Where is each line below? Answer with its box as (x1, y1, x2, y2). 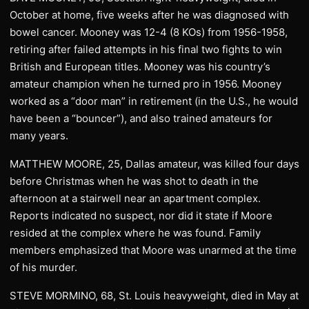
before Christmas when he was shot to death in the (10, 174, 259, 188)
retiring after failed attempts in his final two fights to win (10, 42, 282, 56)
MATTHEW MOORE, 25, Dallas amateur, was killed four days (10, 157, 299, 170)
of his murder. (10, 260, 77, 274)
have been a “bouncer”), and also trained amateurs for (10, 111, 272, 125)
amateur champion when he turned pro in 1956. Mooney (10, 77, 281, 90)
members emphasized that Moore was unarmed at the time (10, 243, 297, 257)
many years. (10, 128, 68, 142)
